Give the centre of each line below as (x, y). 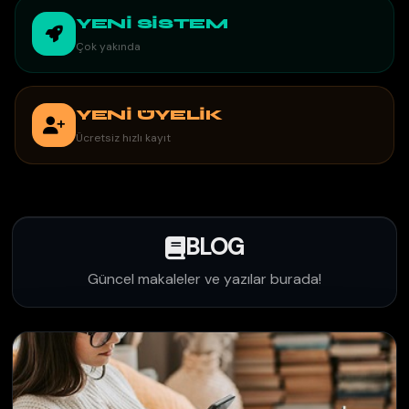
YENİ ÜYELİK (149, 115)
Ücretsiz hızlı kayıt (123, 138)
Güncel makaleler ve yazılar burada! (204, 279)
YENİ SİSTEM (152, 23)
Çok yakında (108, 47)
